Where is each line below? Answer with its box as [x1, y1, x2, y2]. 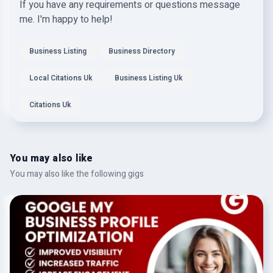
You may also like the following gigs [10, 168, 144, 180]
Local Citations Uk [29, 73, 93, 83]
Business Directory [108, 46, 175, 57]
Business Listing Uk [115, 73, 183, 83]
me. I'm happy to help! [19, 12, 113, 27]
